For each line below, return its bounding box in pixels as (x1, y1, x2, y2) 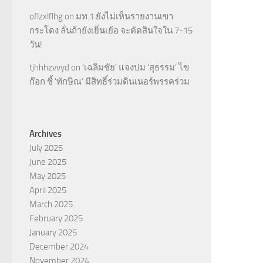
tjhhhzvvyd (29, 62, 69, 73)
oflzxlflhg (29, 11, 63, 22)
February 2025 (29, 213, 83, 224)
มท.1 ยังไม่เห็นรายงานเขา (76, 11, 173, 22)
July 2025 (29, 143, 63, 153)
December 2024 (29, 241, 89, 252)
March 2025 (29, 199, 73, 210)
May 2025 (29, 171, 66, 181)
